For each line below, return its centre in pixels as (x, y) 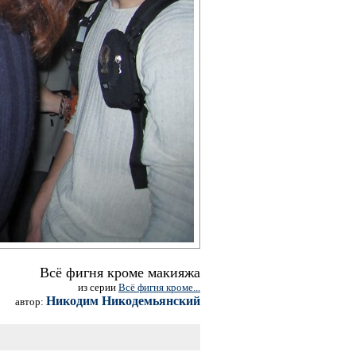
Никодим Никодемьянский (123, 301)
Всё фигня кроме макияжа (120, 273)
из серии (98, 287)
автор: (31, 302)
